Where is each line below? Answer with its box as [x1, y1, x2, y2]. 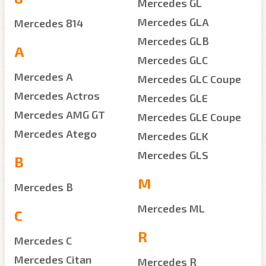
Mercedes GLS [138, 148, 208, 161]
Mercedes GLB [138, 34, 209, 47]
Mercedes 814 [14, 17, 83, 30]
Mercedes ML [138, 202, 205, 215]
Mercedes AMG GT [14, 108, 105, 121]
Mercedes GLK [138, 129, 208, 142]
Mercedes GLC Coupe [138, 72, 241, 85]
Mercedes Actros [14, 89, 100, 102]
